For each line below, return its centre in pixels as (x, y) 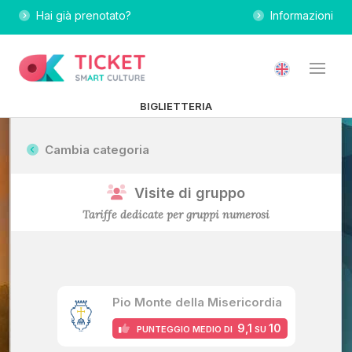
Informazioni (299, 15)
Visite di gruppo (190, 193)
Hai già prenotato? (81, 15)
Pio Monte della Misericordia (197, 302)
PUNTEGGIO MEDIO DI (183, 329)
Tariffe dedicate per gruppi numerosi (176, 214)
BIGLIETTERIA (176, 106)
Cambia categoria (94, 150)
